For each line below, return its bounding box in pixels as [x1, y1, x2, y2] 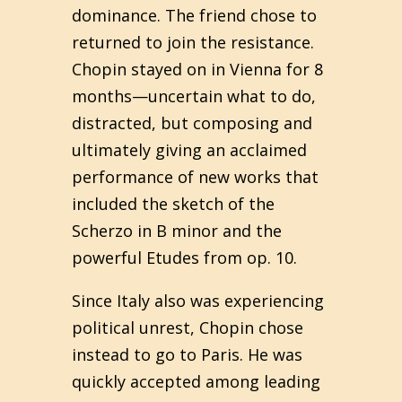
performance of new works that [72, 166, 319, 188]
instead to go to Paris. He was [72, 344, 302, 365]
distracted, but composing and [72, 112, 312, 134]
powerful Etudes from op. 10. [72, 247, 297, 268]
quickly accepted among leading [72, 371, 320, 392]
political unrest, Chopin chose [72, 317, 303, 338]
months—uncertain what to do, [72, 85, 316, 107]
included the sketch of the [72, 193, 275, 214]
